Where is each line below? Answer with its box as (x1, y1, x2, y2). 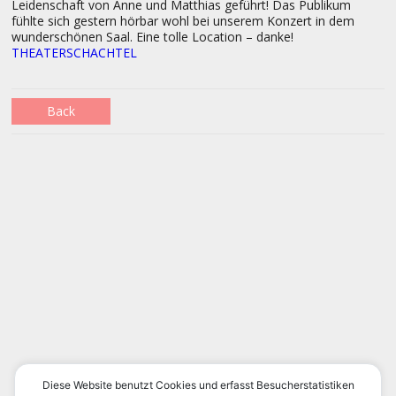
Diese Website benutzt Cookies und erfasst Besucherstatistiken (42, 378, 354, 392)
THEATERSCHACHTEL (11, 44, 137, 61)
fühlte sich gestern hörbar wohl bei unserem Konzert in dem (11, 12, 354, 29)
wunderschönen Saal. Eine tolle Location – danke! (11, 28, 293, 45)
